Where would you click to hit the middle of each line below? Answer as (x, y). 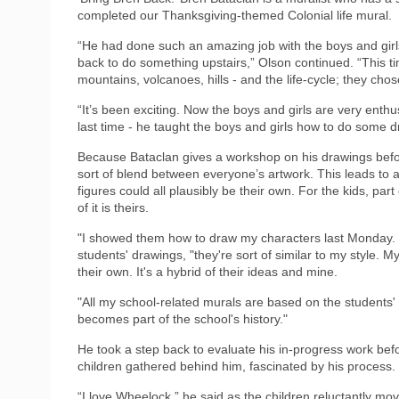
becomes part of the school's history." (183, 318)
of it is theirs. (113, 207)
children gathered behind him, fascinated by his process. (236, 366)
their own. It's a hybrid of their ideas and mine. (208, 271)
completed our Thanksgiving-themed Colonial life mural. (235, 15)
